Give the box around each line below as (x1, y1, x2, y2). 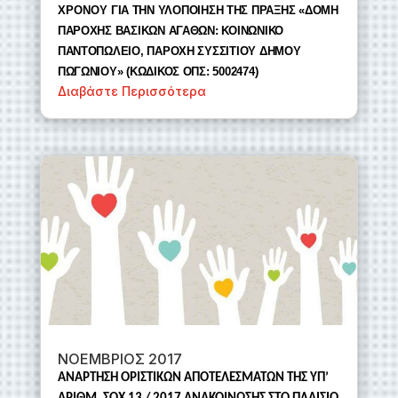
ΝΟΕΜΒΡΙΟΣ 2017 (57, 349, 182, 368)
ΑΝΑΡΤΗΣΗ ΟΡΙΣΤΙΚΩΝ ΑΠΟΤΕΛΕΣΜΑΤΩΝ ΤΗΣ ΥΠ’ (57, 370, 329, 385)
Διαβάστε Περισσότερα (57, 83, 206, 99)
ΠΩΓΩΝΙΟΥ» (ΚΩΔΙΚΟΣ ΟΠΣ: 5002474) (57, 64, 259, 78)
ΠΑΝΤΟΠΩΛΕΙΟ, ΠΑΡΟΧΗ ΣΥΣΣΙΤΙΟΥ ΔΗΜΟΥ (57, 44, 301, 58)
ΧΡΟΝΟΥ (57, 3, 111, 17)
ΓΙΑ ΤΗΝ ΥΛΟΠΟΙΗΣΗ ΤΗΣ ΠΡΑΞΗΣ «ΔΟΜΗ (110, 3, 338, 17)
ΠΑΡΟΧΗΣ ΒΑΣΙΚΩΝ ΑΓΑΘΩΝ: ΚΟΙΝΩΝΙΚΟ (57, 23, 283, 37)
